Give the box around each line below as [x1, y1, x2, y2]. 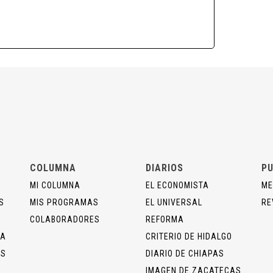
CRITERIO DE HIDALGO [146, 232, 232, 242]
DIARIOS [146, 162, 183, 174]
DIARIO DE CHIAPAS [146, 249, 224, 259]
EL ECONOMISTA [146, 180, 209, 191]
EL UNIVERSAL [146, 197, 202, 208]
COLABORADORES [30, 214, 100, 225]
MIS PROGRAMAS [30, 197, 99, 208]
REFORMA [146, 214, 184, 225]
